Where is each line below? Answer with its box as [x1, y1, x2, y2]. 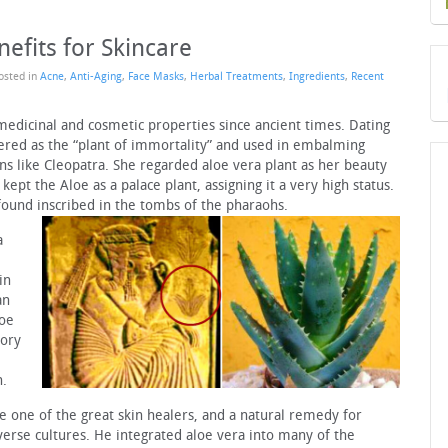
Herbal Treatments [190, 69, 283, 83]
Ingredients [289, 69, 345, 83]
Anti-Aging [70, 69, 122, 83]
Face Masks [128, 69, 184, 83]
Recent [351, 69, 384, 83]
